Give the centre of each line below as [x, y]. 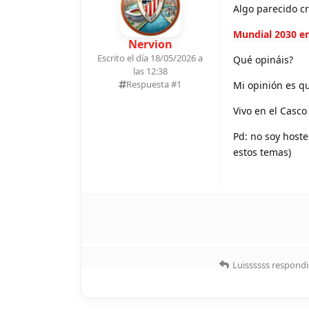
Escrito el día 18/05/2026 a [150, 58]
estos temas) [262, 152]
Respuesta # [151, 84]
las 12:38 [150, 71]
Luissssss [251, 265]
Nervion [150, 44]
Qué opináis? [263, 59]
